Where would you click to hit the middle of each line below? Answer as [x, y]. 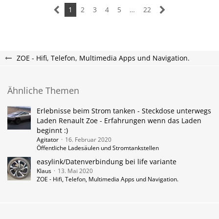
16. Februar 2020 [88, 140]
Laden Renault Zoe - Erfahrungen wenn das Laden [119, 120]
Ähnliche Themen [43, 90]
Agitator [48, 140]
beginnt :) [52, 130]
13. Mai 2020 [75, 171]
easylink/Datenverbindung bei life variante [107, 162]
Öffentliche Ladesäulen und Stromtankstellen [98, 148]
